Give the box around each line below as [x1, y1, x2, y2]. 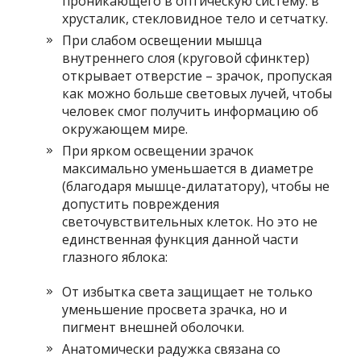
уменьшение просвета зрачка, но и [62, 301, 288, 318]
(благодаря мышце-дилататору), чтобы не [62, 177, 330, 195]
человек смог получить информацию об [62, 102, 319, 120]
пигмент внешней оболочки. [62, 318, 245, 336]
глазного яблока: [62, 248, 168, 266]
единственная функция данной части [62, 230, 299, 248]
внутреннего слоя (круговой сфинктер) [62, 49, 310, 67]
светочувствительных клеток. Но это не [62, 213, 318, 230]
